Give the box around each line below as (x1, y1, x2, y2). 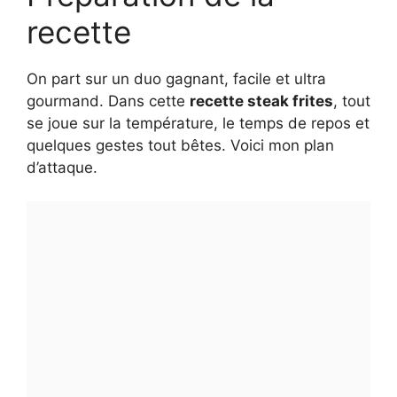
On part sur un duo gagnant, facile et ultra (27, 69, 326, 88)
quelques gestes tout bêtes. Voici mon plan (27, 136, 334, 154)
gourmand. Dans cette (27, 91, 190, 110)
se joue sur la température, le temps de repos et (27, 113, 370, 132)
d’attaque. (27, 158, 97, 176)
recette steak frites (190, 91, 333, 110)
